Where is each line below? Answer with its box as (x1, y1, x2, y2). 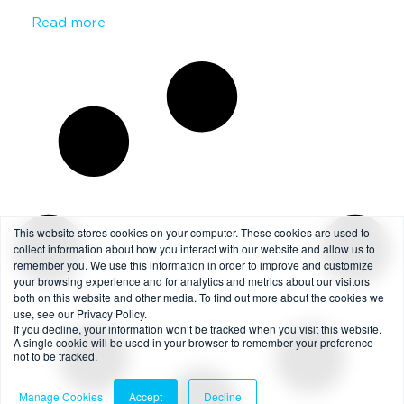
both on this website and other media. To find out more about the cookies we (14, 289, 384, 305)
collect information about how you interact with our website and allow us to (14, 241, 375, 256)
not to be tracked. (14, 348, 97, 363)
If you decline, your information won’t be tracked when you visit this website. (14, 321, 381, 336)
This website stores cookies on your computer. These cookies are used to (14, 225, 370, 240)
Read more (32, 16, 106, 29)
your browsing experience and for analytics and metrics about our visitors (14, 273, 370, 289)
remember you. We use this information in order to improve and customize (14, 257, 373, 272)
